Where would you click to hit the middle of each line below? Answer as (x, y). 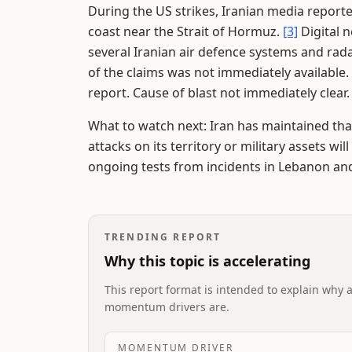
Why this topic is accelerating (207, 261)
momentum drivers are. (167, 307)
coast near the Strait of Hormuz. (185, 31)
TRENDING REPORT (163, 237)
